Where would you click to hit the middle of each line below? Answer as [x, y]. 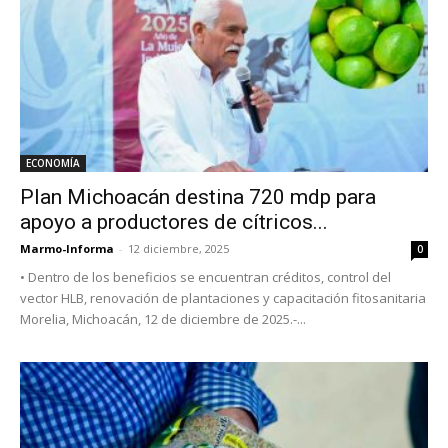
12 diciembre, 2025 [178, 248]
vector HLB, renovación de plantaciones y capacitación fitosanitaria [223, 297]
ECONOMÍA [53, 162]
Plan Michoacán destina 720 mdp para [198, 196]
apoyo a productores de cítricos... [174, 221]
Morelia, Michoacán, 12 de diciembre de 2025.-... [163, 318]
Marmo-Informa [67, 248]
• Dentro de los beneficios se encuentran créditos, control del [205, 276]
